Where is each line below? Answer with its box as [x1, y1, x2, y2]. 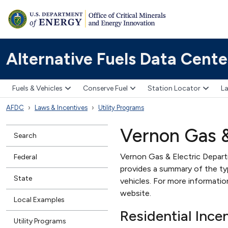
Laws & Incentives [35, 103, 88, 111]
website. [120, 188, 151, 198]
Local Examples [14, 195, 65, 204]
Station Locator [148, 84, 201, 93]
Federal [14, 152, 37, 161]
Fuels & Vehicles [12, 84, 63, 93]
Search [14, 131, 37, 140]
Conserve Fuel [82, 84, 128, 93]
